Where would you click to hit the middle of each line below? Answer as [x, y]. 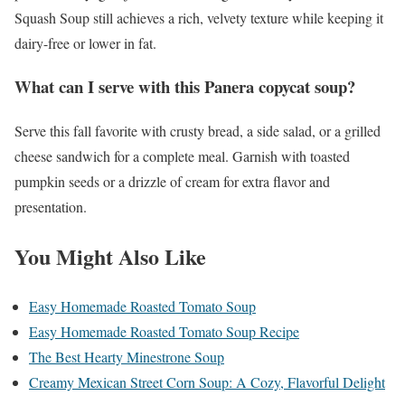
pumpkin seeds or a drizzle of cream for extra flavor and [172, 181]
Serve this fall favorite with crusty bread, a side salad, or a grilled [198, 131]
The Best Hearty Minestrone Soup [127, 356]
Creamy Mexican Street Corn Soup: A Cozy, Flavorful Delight [207, 381]
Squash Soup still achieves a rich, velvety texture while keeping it [199, 17]
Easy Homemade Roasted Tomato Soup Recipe [164, 331]
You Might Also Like [110, 256]
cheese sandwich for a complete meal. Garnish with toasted [182, 156]
